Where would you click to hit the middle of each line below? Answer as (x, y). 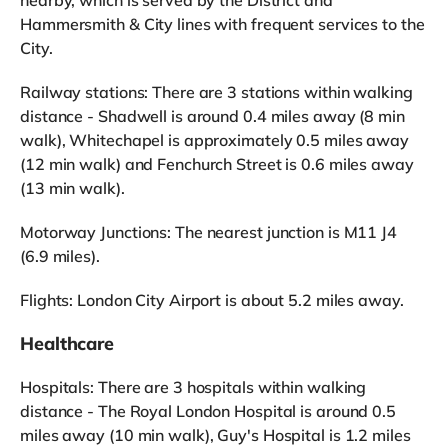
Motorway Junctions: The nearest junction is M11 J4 (208, 231)
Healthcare (67, 343)
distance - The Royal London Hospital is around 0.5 (208, 410)
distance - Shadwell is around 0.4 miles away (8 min (212, 115)
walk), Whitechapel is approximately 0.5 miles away (214, 139)
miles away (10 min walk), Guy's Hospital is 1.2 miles (215, 434)
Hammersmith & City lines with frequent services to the (222, 23)
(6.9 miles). (60, 255)
